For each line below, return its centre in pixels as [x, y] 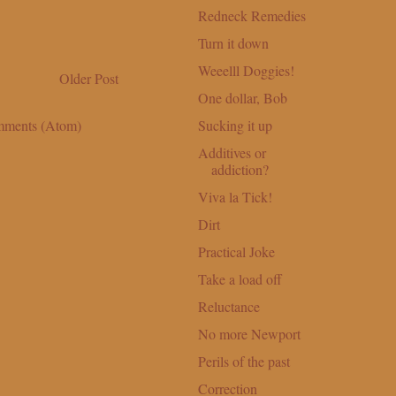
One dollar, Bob [242, 97]
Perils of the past [244, 361]
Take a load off [240, 278]
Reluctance [228, 306]
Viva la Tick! [235, 196]
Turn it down [233, 42]
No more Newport [249, 333]
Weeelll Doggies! [246, 70]
